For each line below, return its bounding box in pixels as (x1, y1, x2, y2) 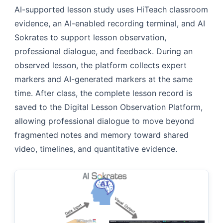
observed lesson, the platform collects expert (14, 60, 187, 71)
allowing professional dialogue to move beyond (14, 116, 194, 126)
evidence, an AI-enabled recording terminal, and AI (14, 18, 205, 29)
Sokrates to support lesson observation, (14, 32, 166, 43)
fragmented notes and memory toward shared (14, 130, 189, 140)
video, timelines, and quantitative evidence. (14, 144, 177, 154)
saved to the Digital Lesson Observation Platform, (14, 102, 203, 112)
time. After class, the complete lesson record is (14, 88, 192, 99)
